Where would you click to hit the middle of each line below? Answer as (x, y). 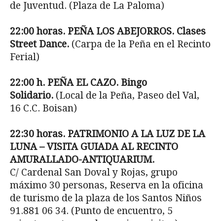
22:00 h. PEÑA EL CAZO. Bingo (78, 82)
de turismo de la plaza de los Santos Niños (106, 198)
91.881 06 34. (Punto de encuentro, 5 (91, 211)
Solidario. (33, 95)
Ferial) (25, 57)
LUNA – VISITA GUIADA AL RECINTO (94, 147)
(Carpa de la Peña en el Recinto (141, 44)
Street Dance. (41, 44)
